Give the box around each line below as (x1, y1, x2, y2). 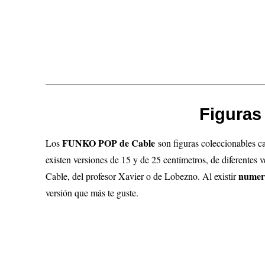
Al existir (202, 170, 239, 182)
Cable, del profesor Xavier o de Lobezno (46, 170, 198, 182)
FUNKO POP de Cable (62, 136, 159, 150)
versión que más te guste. (46, 186, 142, 199)
